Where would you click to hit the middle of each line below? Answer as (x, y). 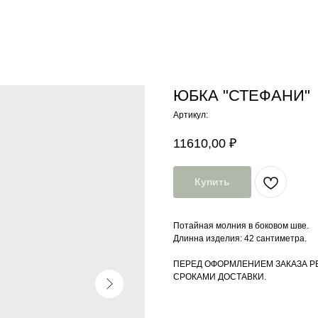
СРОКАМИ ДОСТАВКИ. (220, 277)
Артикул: (191, 115)
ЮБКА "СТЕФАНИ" (242, 95)
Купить (212, 182)
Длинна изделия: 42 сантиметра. (240, 239)
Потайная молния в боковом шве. (241, 226)
